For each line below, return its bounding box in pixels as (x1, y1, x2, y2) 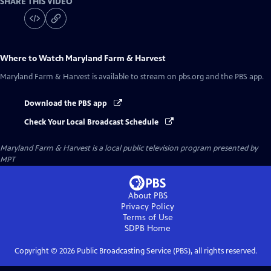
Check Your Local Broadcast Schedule (24, 117, 160, 127)
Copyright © (14, 246, 59, 256)
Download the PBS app (24, 99, 109, 109)
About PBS (128, 190, 168, 201)
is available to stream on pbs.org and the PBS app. (90, 72, 264, 82)
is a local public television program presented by (90, 143, 258, 153)
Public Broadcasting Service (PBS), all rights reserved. (74, 246, 257, 256)
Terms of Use (122, 212, 173, 223)
